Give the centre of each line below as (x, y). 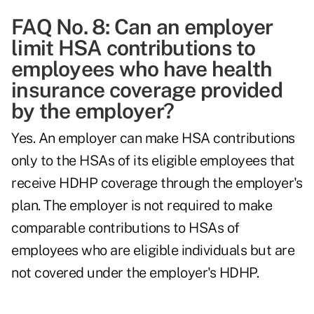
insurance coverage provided (147, 90)
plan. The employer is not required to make (142, 206)
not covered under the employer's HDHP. (135, 273)
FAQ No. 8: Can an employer (142, 27)
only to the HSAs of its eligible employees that (153, 161)
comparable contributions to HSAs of (125, 228)
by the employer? (93, 111)
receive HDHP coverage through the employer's (157, 183)
